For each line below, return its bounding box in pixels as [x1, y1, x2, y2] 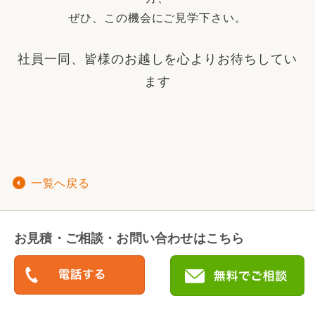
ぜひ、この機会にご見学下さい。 [67, 12, 247, 24]
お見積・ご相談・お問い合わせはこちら [14, 231, 245, 245]
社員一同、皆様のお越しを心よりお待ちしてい [17, 52, 298, 66]
